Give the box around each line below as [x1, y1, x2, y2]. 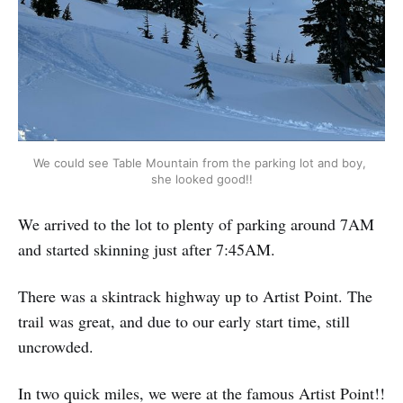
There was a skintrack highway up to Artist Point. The [18, 284, 372, 307]
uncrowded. [18, 335, 94, 357]
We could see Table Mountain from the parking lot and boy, [33, 155, 366, 170]
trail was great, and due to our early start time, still [18, 309, 350, 332]
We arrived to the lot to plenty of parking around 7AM [18, 212, 374, 235]
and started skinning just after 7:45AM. [18, 237, 275, 260]
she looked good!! [150, 171, 253, 186]
